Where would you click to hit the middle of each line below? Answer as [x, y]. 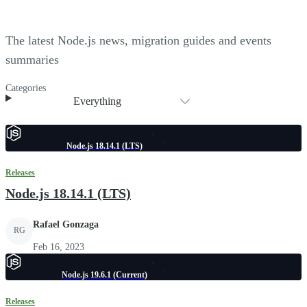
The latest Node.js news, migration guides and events [138, 40]
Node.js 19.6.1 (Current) [104, 274]
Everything [98, 101]
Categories [26, 88]
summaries [32, 59]
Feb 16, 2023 [59, 247]
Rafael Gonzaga [66, 224]
